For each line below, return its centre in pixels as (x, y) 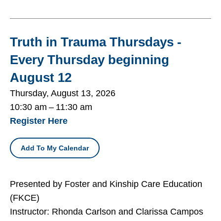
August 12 (41, 77)
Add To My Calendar (55, 148)
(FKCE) (25, 198)
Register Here (39, 121)
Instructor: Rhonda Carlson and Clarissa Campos (107, 211)
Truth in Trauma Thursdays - (96, 42)
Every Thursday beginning (90, 59)
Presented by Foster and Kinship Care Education (106, 184)
